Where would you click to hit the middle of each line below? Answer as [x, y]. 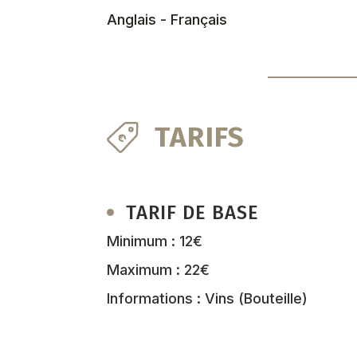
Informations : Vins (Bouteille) [208, 298]
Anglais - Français [167, 19]
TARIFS [200, 137]
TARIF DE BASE [192, 212]
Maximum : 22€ [159, 269]
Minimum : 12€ [155, 241]
